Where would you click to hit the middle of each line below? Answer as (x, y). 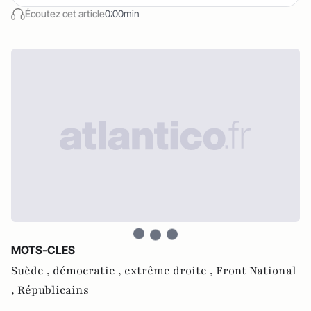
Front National (256, 271)
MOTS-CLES (43, 250)
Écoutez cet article (65, 14)
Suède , (32, 271)
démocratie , (89, 271)
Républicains (53, 290)
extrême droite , (170, 271)
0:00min (122, 14)
